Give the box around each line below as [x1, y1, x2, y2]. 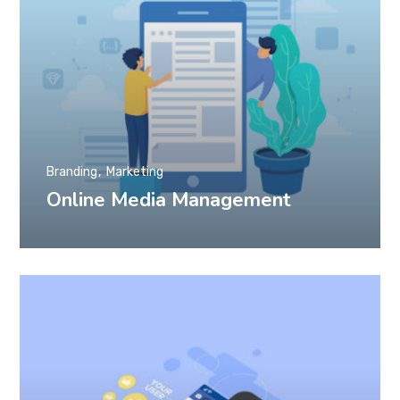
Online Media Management [46, 187, 292, 214]
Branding [46, 164, 98, 180]
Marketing [106, 164, 164, 180]
